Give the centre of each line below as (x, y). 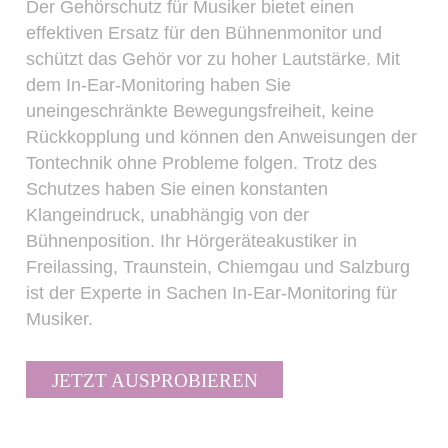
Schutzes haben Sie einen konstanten (177, 188)
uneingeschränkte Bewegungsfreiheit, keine (200, 110)
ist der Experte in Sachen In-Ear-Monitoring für (212, 292)
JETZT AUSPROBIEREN (154, 381)
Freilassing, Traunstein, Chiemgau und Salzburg (218, 266)
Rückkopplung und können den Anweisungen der (222, 136)
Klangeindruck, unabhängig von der (168, 214)
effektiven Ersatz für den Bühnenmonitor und (204, 32)
